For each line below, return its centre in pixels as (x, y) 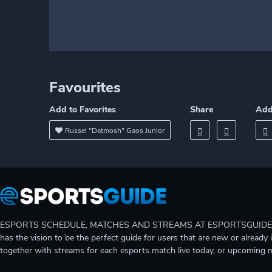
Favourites (85, 87)
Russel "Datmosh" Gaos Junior (115, 131)
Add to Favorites (83, 110)
